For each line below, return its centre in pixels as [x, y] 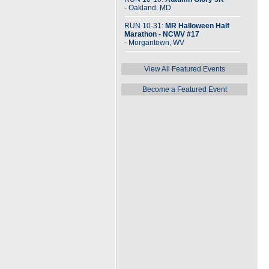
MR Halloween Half [197, 26]
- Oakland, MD [148, 8]
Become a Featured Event [184, 89]
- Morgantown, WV [154, 43]
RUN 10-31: [145, 26]
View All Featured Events [184, 69]
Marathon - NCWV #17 [162, 34]
